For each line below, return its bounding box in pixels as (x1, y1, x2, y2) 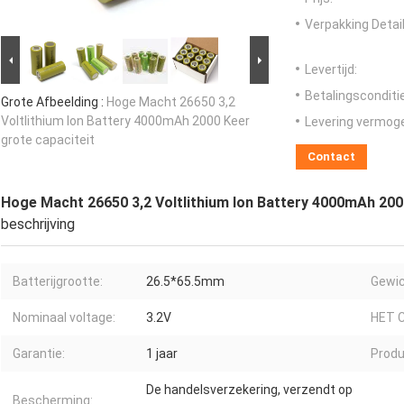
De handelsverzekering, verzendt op (146, 382, 353, 398)
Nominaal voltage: (13, 310, 115, 326)
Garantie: (13, 346, 65, 362)
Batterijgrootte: (13, 274, 103, 289)
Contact (308, 150, 355, 164)
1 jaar (146, 346, 178, 362)
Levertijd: (305, 62, 357, 78)
